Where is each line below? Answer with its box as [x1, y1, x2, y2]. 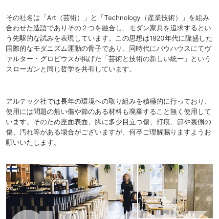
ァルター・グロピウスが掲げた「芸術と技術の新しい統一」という [6, 55, 211, 63]
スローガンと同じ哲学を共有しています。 [6, 65, 136, 73]
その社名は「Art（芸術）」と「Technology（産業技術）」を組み [6, 14, 209, 22]
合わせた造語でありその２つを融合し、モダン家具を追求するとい [6, 24, 211, 32]
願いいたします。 [6, 138, 61, 147]
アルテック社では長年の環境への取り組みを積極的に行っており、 [6, 97, 211, 106]
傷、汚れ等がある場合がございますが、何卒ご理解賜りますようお [6, 128, 211, 136]
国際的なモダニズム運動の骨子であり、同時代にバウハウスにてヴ [6, 44, 211, 53]
